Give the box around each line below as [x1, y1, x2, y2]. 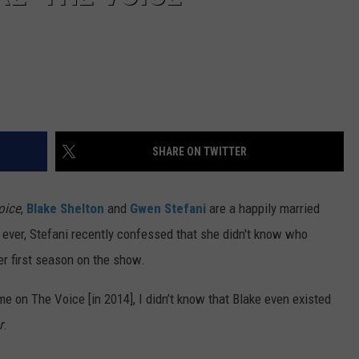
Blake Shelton [26, 200, 104, 217]
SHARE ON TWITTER [152, 145, 247, 159]
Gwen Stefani [130, 200, 206, 217]
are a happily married [206, 200, 320, 217]
